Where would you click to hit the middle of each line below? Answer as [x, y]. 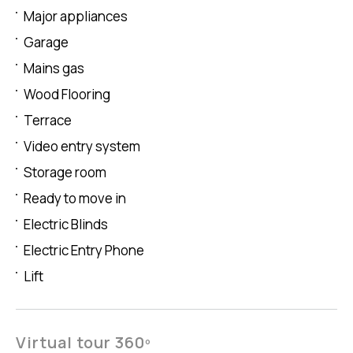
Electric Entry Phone [84, 251]
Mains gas [54, 69]
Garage [46, 43]
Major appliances [76, 17]
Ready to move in [75, 199]
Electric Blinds [66, 225]
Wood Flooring [67, 95]
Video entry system [82, 147]
